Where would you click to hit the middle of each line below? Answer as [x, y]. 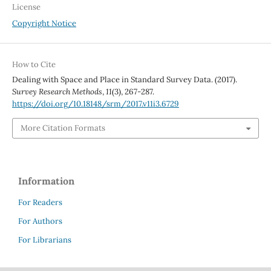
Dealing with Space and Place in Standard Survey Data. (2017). [124, 79]
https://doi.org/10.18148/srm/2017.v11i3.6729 [95, 103]
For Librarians [45, 240]
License [26, 7]
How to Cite [34, 64]
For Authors [40, 221]
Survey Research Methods [57, 91]
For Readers [40, 203]
